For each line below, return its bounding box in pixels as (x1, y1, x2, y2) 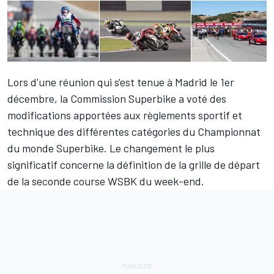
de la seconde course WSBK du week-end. (7, 174, 204, 188)
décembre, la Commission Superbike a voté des (7, 92, 226, 106)
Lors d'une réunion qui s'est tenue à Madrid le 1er (7, 75, 234, 89)
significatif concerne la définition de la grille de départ (7, 158, 260, 172)
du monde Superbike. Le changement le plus (7, 141, 215, 155)
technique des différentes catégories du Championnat (7, 125, 261, 139)
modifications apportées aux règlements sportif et (7, 108, 242, 122)
